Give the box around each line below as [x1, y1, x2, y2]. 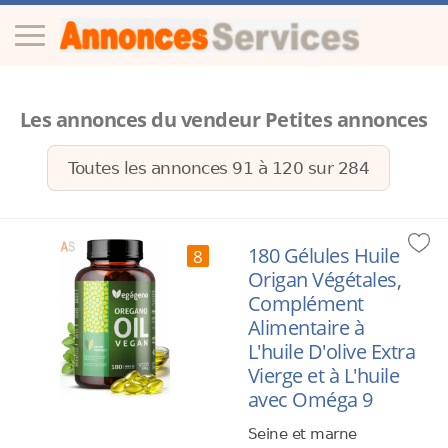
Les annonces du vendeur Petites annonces [19, 106, 428, 133]
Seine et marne [247, 425, 357, 443]
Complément [247, 290, 364, 317]
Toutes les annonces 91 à [68, 158, 272, 178]
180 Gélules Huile [247, 242, 400, 269]
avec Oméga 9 [247, 386, 373, 413]
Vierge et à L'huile [247, 362, 400, 389]
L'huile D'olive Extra [247, 338, 416, 365]
